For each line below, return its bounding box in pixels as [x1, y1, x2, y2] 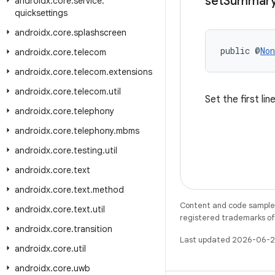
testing [74, 145, 103, 156]
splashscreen [74, 27, 126, 38]
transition [74, 223, 112, 234]
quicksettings [15, 7, 68, 18]
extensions [109, 66, 152, 77]
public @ [220, 45, 260, 56]
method [93, 184, 124, 195]
